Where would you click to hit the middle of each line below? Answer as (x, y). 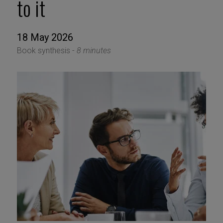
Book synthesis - (47, 51)
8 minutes (94, 51)
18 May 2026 (45, 38)
